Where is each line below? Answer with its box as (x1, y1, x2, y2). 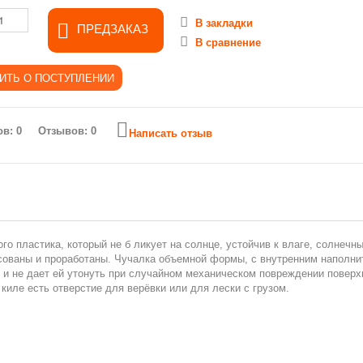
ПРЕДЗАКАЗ (77, 21, 148, 36)
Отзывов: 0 (38, 125, 96, 137)
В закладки (195, 17, 253, 29)
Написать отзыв (129, 127, 212, 139)
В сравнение (195, 36, 261, 49)
